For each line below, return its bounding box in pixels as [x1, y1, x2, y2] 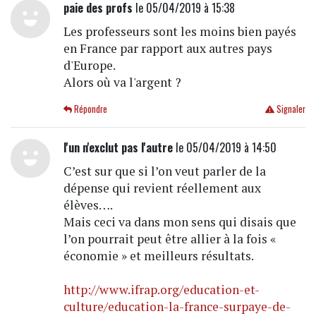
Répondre [72, 102, 108, 116]
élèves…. [63, 196, 113, 213]
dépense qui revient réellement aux [63, 179, 261, 196]
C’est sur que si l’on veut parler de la [63, 162, 266, 179]
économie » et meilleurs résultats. [63, 247, 254, 264]
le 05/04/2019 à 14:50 [172, 138, 276, 156]
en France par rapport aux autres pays [63, 39, 272, 56]
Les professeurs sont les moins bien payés [63, 23, 296, 39]
